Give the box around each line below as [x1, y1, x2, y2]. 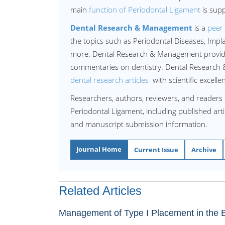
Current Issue [134, 145, 178, 154]
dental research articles [70, 75, 151, 85]
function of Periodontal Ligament [89, 5, 200, 15]
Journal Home [76, 145, 122, 154]
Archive [191, 145, 216, 154]
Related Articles [59, 184, 142, 197]
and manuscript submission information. [70, 119, 207, 129]
